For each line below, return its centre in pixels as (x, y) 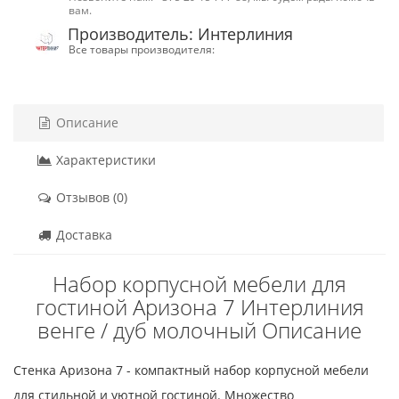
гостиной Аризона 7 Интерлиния (199, 306)
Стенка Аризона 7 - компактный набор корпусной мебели (191, 370)
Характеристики (104, 159)
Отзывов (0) (90, 197)
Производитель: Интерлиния (180, 33)
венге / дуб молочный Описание (199, 330)
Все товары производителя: (142, 49)
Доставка (82, 234)
